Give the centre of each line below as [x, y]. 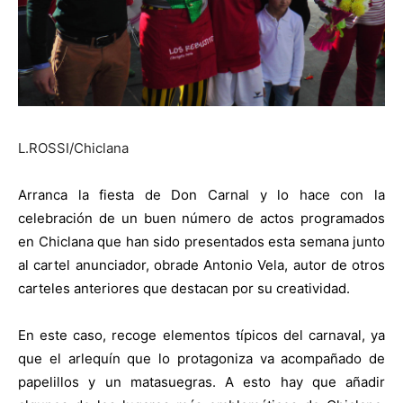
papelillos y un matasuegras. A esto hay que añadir [201, 382]
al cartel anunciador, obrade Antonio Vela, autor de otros [201, 265]
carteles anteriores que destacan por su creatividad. [184, 289]
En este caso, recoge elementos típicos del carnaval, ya [201, 336]
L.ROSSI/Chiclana [73, 148]
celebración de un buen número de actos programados [201, 219]
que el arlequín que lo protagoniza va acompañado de [201, 359]
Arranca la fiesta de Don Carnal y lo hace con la [201, 195]
